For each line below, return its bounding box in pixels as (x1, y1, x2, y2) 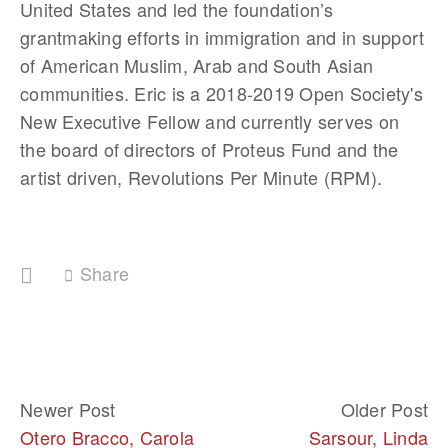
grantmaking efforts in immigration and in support (20, 23, 425, 50)
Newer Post (20, 395, 116, 422)
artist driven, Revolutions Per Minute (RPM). (20, 163, 382, 190)
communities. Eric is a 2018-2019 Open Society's (20, 79, 423, 106)
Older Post (340, 395, 428, 422)
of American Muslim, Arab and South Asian (20, 51, 373, 78)
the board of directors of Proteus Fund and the (20, 135, 399, 162)
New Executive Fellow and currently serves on (20, 107, 399, 134)
